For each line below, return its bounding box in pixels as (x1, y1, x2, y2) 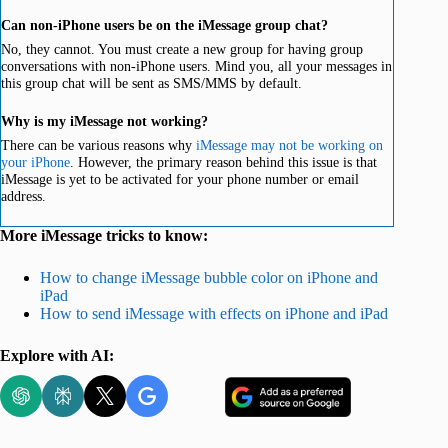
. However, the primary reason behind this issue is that (70, 154, 377, 171)
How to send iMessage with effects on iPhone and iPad (40, 305, 388, 323)
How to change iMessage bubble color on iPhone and (40, 269, 378, 287)
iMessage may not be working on (196, 137, 383, 154)
